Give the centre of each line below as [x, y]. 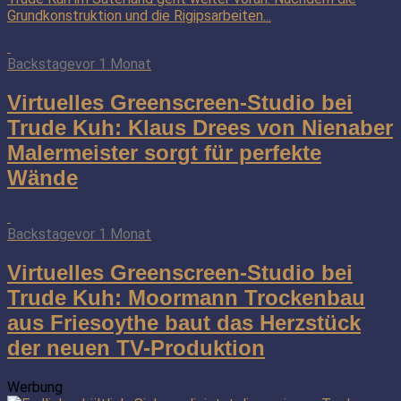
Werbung [35, 387]
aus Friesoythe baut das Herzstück [184, 322]
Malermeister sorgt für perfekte [164, 152]
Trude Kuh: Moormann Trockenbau [186, 297]
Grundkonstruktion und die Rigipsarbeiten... [139, 16]
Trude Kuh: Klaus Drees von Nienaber [200, 127]
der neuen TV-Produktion [136, 347]
